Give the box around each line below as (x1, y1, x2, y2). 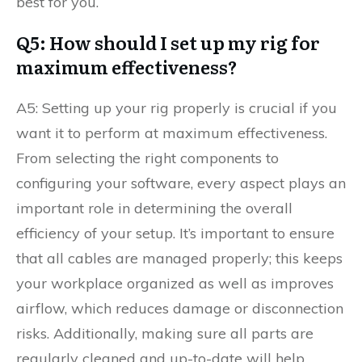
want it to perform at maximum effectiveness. (16, 124, 327, 142)
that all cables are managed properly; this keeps (16, 249, 343, 267)
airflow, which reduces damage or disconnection (16, 299, 343, 318)
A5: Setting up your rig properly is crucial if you (16, 99, 337, 117)
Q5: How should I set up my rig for (16, 29, 320, 56)
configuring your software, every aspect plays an (16, 174, 346, 192)
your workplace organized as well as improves (16, 274, 334, 293)
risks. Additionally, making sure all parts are (16, 324, 314, 343)
